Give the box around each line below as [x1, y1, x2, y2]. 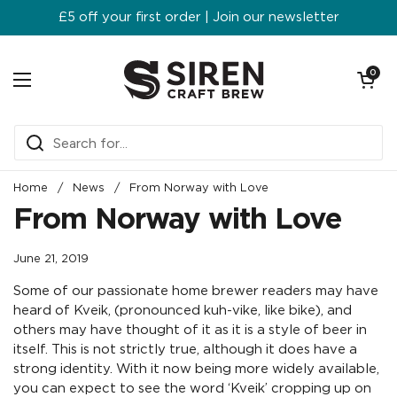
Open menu [21, 82, 105, 97]
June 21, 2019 [13, 253, 89, 265]
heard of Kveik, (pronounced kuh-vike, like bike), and [13, 304, 352, 317]
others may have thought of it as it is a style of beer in [13, 323, 367, 337]
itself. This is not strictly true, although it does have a [13, 343, 357, 356]
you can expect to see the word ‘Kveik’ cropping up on [13, 382, 371, 395]
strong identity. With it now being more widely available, [13, 362, 379, 376]
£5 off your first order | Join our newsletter [58, 11, 339, 24]
